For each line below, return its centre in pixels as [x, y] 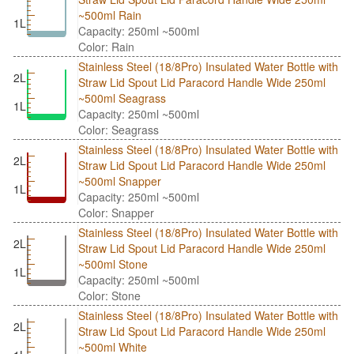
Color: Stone [109, 295]
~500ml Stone [113, 264]
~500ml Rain [110, 15]
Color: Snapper [116, 212]
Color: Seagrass [119, 129]
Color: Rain [106, 46]
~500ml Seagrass [122, 98]
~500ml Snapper [120, 181]
